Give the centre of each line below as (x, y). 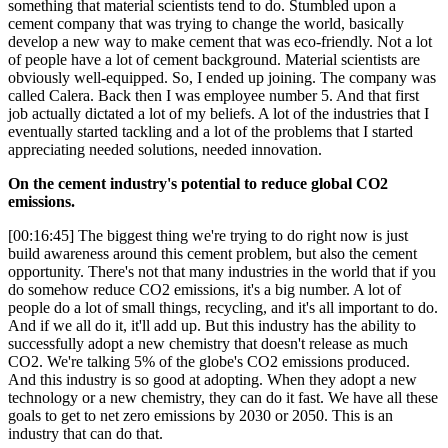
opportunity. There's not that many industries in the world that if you (222, 272)
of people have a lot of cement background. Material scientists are (214, 60)
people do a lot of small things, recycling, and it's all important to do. (223, 308)
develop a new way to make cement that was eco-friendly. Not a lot (220, 42)
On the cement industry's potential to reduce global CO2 (198, 184)
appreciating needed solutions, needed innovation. (167, 150)
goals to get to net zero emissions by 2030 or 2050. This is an (200, 416)
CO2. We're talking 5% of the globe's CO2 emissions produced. (209, 362)
